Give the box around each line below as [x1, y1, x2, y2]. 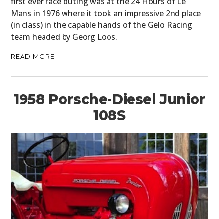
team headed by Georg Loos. [11, 31, 118, 42]
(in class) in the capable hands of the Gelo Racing [11, 19, 193, 30]
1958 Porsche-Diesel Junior [14, 90, 205, 108]
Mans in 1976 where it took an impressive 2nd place [11, 7, 201, 19]
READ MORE [11, 52, 55, 60]
